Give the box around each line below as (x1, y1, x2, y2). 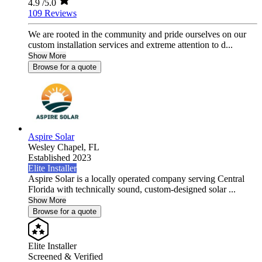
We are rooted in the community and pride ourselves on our (28, 29, 246, 40)
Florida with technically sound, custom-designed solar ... (28, 184, 236, 195)
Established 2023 (28, 153, 91, 163)
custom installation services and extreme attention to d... (28, 40, 233, 50)
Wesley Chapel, (28, 142, 88, 153)
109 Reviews (28, 8, 77, 19)
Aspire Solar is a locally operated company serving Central (28, 174, 244, 184)
